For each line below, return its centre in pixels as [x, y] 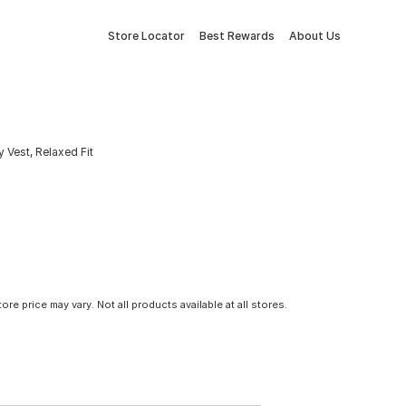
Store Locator [146, 36]
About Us [315, 36]
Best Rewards [237, 36]
